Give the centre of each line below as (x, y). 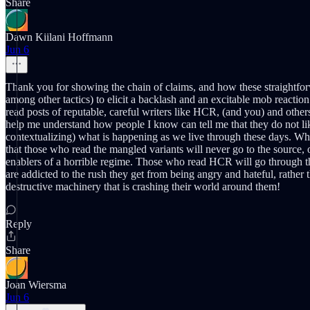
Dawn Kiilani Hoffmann (59, 37)
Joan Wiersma (36, 285)
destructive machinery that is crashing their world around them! (143, 186)
